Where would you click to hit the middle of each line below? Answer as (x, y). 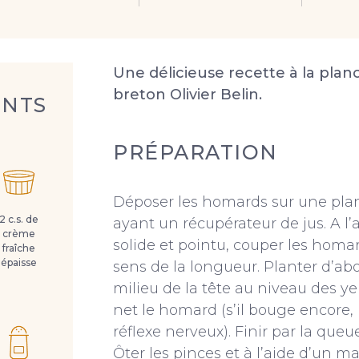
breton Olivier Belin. (188, 95)
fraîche (19, 248)
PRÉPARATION (196, 153)
